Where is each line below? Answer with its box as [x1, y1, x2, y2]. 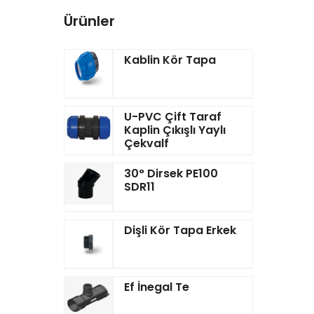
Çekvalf [124, 135, 169, 151]
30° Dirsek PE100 [124, 165, 218, 182]
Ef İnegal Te [124, 279, 189, 295]
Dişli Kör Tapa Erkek [124, 222, 236, 238]
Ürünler [64, 11, 115, 31]
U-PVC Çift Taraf [124, 109, 221, 125]
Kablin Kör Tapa [124, 52, 216, 68]
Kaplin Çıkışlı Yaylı [124, 122, 226, 138]
